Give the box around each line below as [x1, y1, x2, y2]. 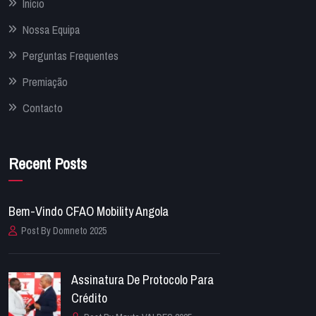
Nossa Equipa [23, 22, 80, 38]
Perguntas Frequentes [23, 48, 119, 64]
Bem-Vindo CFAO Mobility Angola [8, 202, 169, 221]
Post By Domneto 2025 [21, 224, 107, 238]
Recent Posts [8, 153, 87, 175]
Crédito [71, 288, 107, 307]
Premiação [23, 74, 68, 90]
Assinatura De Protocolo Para [71, 270, 214, 288]
